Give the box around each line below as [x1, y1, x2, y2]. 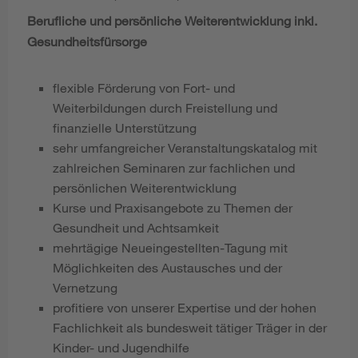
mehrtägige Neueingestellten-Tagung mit [53, 240, 288, 256]
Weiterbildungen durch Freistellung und [53, 100, 277, 116]
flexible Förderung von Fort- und [53, 80, 235, 96]
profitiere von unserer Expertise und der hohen [53, 300, 316, 316]
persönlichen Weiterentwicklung [53, 180, 237, 196]
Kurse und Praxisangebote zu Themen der [53, 200, 292, 216]
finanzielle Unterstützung [53, 120, 197, 136]
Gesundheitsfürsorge [27, 34, 147, 50]
